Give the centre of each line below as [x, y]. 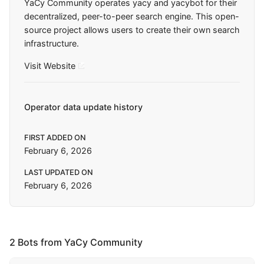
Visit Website [50, 65]
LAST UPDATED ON [59, 172]
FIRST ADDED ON [55, 137]
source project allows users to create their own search [132, 30]
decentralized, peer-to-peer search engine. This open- [132, 16]
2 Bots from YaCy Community [76, 242]
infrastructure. [52, 44]
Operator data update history [83, 107]
